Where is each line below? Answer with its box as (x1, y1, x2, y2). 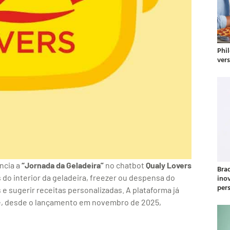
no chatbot (104, 160, 146, 170)
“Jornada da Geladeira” (22, 160, 104, 170)
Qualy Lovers (146, 160, 191, 170)
